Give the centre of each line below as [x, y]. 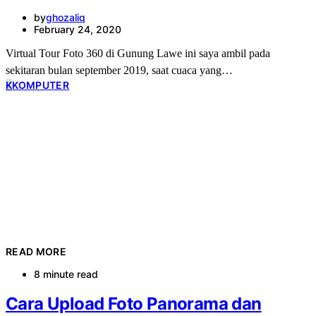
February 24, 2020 [78, 29]
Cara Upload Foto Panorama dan [134, 304]
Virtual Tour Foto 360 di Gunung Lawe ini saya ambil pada [138, 53]
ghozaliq [66, 17]
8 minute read [66, 274]
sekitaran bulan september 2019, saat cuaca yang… [119, 70]
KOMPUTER [41, 85]
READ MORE [36, 251]
